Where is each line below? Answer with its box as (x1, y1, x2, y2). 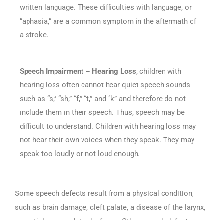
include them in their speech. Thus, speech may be (20, 108, 185, 117)
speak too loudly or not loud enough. (20, 149, 140, 158)
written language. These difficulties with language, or (20, 2, 192, 12)
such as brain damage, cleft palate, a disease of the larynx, (15, 203, 205, 212)
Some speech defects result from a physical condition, (15, 189, 193, 198)
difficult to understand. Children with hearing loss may (20, 121, 196, 131)
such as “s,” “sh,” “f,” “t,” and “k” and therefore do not (20, 94, 186, 103)
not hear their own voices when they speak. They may (20, 135, 194, 144)
